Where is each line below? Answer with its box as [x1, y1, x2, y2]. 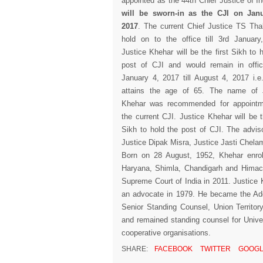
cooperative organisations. [122, 228, 211, 237]
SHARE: [122, 245, 150, 253]
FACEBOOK [153, 245, 193, 253]
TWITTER [198, 245, 231, 253]
